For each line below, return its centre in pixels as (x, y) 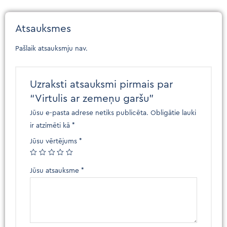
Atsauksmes (43, 28)
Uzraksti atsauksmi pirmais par (102, 84)
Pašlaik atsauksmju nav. (51, 49)
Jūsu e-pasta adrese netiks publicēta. (89, 113)
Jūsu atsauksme (56, 171)
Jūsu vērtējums (55, 142)
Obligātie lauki (174, 113)
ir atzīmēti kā (51, 126)
